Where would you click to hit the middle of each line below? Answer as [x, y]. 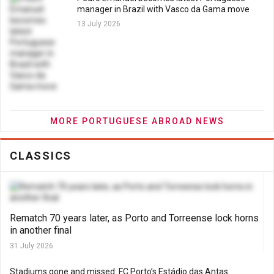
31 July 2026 [31, 246]
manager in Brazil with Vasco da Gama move [164, 9]
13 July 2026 [99, 24]
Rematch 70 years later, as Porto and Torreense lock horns [134, 218]
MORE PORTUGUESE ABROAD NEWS [137, 121]
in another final [41, 230]
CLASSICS [41, 156]
